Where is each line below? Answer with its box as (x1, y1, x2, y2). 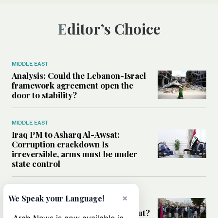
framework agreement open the (12, 79, 133, 91)
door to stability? (12, 89, 77, 100)
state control (12, 158, 60, 169)
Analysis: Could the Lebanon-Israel (12, 70, 146, 81)
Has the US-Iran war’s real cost (12, 197, 131, 208)
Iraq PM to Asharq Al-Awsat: (12, 128, 120, 140)
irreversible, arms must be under (12, 148, 137, 159)
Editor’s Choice (67, 18, 161, 38)
